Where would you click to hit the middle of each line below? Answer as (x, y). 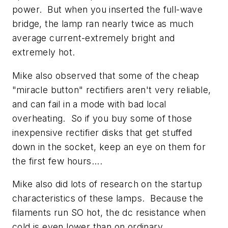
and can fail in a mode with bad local (89, 104)
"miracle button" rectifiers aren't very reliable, (112, 90)
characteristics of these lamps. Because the (108, 198)
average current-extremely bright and (94, 38)
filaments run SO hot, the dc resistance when (109, 213)
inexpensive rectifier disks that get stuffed (102, 132)
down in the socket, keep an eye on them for (109, 147)
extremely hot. (44, 52)
